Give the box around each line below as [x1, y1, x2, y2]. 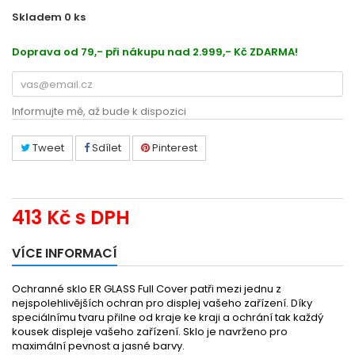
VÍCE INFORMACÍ [12, 244, 117, 262]
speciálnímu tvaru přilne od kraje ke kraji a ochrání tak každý [12, 310, 323, 325]
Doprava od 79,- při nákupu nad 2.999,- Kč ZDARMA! [12, 44, 298, 59]
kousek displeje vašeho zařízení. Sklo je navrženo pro [12, 324, 288, 339]
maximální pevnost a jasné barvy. [12, 338, 185, 353]
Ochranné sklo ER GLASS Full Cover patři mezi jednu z [12, 281, 281, 296]
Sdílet [90, 140, 121, 155]
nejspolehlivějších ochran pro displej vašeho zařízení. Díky [12, 296, 312, 311]
